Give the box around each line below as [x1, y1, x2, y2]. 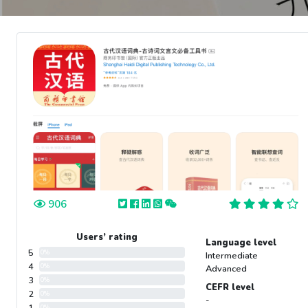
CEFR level [206, 281, 255, 294]
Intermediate [206, 250, 258, 263]
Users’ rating [76, 231, 137, 244]
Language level [206, 236, 277, 250]
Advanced [206, 263, 247, 276]
